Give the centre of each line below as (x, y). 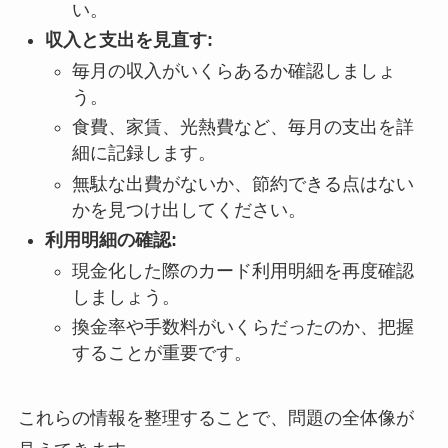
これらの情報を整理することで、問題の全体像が (215, 418)
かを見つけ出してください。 (188, 209)
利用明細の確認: (110, 240)
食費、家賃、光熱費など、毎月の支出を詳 (242, 127)
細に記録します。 (143, 153)
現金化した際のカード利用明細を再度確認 (242, 270)
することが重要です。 (161, 353)
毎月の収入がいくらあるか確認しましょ (233, 70)
